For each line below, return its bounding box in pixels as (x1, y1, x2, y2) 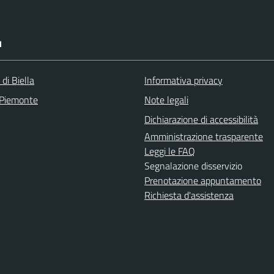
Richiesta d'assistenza (144, 188, 234, 202)
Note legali (144, 92, 188, 107)
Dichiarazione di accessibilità (144, 112, 258, 127)
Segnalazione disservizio (144, 158, 242, 173)
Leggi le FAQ (144, 144, 195, 158)
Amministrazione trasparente (144, 129, 263, 144)
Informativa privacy (144, 73, 223, 87)
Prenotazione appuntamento (144, 173, 261, 188)
